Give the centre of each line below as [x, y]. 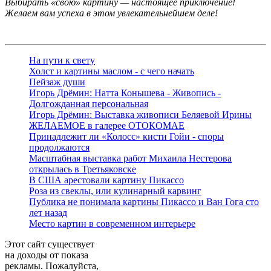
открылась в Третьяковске [83, 169]
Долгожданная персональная [89, 104]
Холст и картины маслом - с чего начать [112, 71]
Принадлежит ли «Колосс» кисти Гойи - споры [126, 137]
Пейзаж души [57, 82]
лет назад [48, 213]
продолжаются [59, 148]
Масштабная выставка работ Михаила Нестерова [130, 158]
